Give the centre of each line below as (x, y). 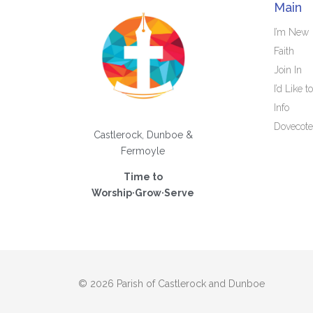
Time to (143, 177)
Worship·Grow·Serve (143, 193)
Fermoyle (143, 151)
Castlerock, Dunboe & (143, 134)
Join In (288, 70)
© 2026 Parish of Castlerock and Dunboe (172, 284)
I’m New (291, 32)
